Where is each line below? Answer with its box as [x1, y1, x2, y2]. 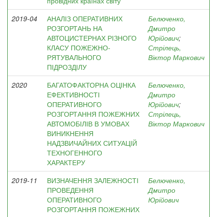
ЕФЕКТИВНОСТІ [47, 90, 100, 99]
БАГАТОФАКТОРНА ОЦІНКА [47, 80, 136, 90]
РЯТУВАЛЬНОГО [47, 52, 101, 62]
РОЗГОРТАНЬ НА [47, 23, 102, 33]
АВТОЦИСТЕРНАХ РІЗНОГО [47, 33, 137, 43]
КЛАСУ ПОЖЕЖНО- [47, 43, 110, 52]
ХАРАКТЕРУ [47, 157, 85, 167]
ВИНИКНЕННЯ [47, 128, 93, 138]
